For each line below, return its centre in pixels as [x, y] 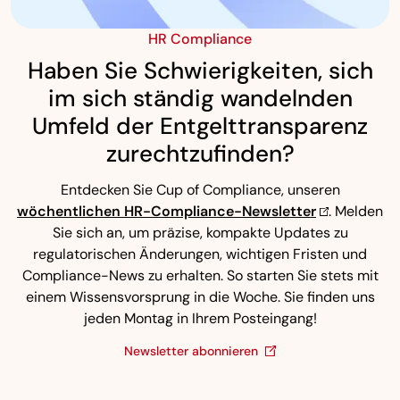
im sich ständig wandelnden [200, 98]
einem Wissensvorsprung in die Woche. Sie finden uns [200, 296]
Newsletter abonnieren [191, 350]
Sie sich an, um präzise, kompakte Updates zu [200, 232]
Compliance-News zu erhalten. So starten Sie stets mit [200, 275]
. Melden [356, 211]
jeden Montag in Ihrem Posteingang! [200, 318]
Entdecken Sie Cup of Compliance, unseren [200, 189]
